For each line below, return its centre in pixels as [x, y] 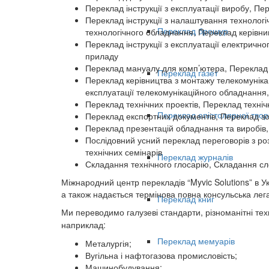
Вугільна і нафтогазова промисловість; [161, 255]
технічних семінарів [124, 152]
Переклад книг [186, 199]
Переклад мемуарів [196, 241]
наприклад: [83, 225]
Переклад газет [188, 73]
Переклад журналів [195, 157]
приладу [102, 56]
